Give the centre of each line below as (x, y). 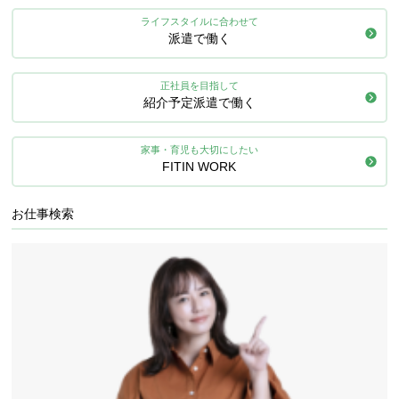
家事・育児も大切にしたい (199, 150)
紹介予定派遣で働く (199, 102)
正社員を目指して (199, 85)
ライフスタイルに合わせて (199, 21)
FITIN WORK (199, 167)
